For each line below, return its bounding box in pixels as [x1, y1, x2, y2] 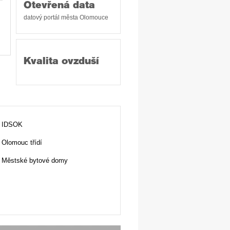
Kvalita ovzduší [24, 57, 99, 67]
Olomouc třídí [2, 139, 42, 146]
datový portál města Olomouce [24, 14, 108, 21]
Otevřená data [24, 1, 95, 11]
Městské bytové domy [2, 157, 68, 164]
